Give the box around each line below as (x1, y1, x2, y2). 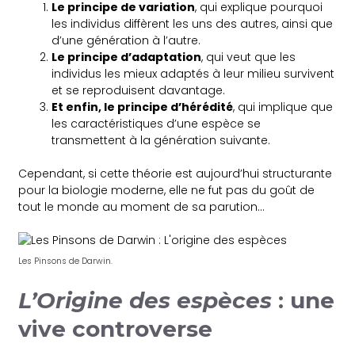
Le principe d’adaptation (52, 49, 202, 66)
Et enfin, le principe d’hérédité (52, 99, 234, 116)
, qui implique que (233, 99, 334, 116)
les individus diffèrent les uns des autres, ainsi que (52, 16, 334, 32)
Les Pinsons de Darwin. (18, 255, 113, 268)
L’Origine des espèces (18, 287, 273, 315)
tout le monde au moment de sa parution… (18, 199, 265, 216)
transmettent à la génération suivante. (52, 132, 271, 149)
